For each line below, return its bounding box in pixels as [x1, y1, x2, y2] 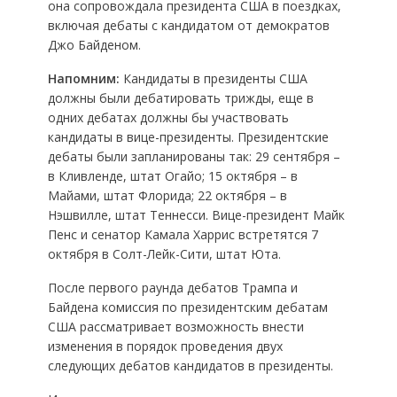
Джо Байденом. [47, 35, 141, 53]
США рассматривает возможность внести [47, 317, 304, 335]
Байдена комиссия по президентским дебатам [47, 298, 328, 315]
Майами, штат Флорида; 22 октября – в [47, 186, 287, 204]
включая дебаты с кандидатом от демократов [47, 16, 330, 34]
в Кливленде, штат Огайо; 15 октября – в [47, 167, 298, 184]
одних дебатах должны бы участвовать [47, 108, 289, 126]
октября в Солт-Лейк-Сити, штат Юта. [47, 245, 281, 262]
